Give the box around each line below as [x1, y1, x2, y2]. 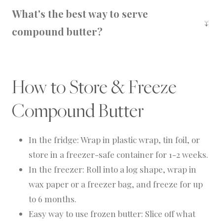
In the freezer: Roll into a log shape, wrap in [29, 164, 196, 175]
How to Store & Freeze [12, 74, 177, 99]
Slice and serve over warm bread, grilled [20, 46, 174, 58]
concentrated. [20, 16, 73, 28]
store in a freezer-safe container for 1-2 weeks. [29, 149, 208, 160]
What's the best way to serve [12, 6, 148, 20]
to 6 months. [29, 193, 76, 205]
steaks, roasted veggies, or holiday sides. [20, 60, 174, 71]
